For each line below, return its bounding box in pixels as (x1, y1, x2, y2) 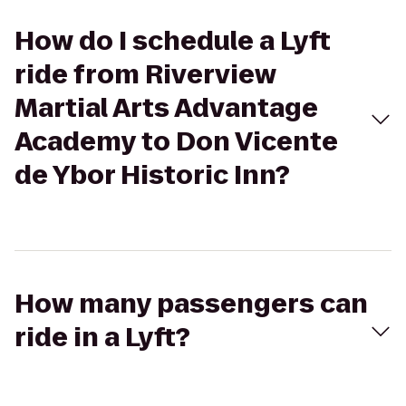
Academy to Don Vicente (14, 124, 338, 159)
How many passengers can (14, 286, 368, 322)
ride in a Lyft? (14, 320, 190, 355)
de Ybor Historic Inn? (14, 158, 290, 193)
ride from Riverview (14, 57, 276, 92)
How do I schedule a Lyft (14, 24, 331, 59)
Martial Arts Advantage (14, 91, 318, 126)
